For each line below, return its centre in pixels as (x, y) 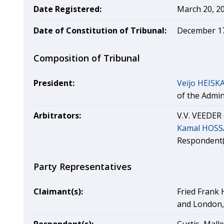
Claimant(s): (58, 191)
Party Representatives (82, 166)
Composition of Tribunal (87, 58)
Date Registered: (67, 9)
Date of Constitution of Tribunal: (100, 30)
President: (54, 83)
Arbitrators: (57, 115)
